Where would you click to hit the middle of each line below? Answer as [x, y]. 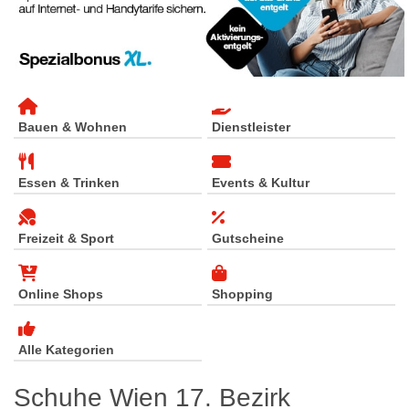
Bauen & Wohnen [73, 126]
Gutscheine [248, 238]
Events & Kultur [261, 182]
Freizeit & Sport [66, 238]
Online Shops [61, 294]
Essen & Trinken [69, 182]
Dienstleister [251, 126]
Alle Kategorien [66, 349]
